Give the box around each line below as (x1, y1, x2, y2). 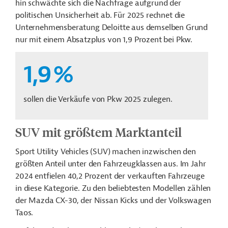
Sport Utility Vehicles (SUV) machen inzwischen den (15, 147, 196, 157)
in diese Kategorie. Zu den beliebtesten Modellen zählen (15, 183, 211, 193)
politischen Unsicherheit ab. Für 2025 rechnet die (15, 10, 185, 20)
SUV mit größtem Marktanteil (15, 124, 182, 139)
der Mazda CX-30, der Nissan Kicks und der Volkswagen (15, 195, 211, 206)
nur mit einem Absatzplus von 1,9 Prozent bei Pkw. (15, 35, 193, 45)
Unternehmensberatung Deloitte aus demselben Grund (15, 22, 208, 33)
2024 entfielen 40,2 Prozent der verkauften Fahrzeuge (15, 171, 205, 181)
